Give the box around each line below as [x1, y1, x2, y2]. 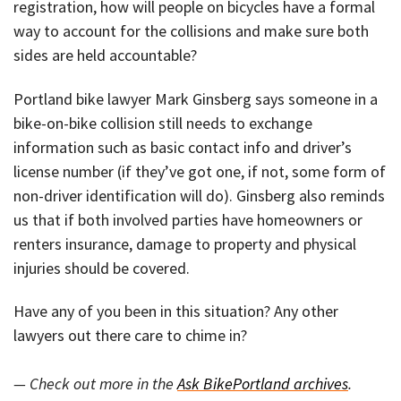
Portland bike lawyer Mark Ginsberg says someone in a [13, 88, 378, 109]
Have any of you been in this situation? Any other [13, 301, 338, 322]
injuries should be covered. [13, 257, 190, 278]
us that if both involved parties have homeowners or [13, 209, 363, 230]
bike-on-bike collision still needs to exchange [13, 112, 312, 133]
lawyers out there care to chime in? [13, 325, 247, 346]
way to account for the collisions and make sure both [13, 21, 369, 42]
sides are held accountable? [13, 45, 197, 66]
